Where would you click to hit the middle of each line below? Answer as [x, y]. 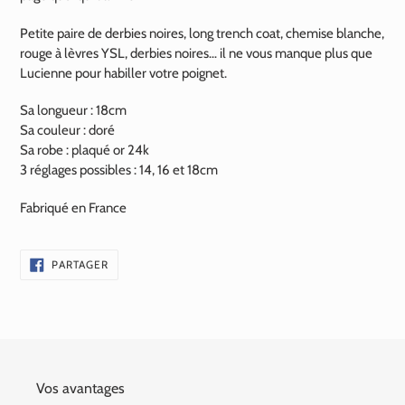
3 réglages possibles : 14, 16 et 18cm [119, 170]
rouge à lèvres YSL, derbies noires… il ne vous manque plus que [196, 53]
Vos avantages [80, 388]
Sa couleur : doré [67, 131]
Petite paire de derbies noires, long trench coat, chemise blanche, [202, 33]
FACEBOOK [137, 283]
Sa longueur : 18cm [73, 111]
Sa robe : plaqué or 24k [85, 151]
